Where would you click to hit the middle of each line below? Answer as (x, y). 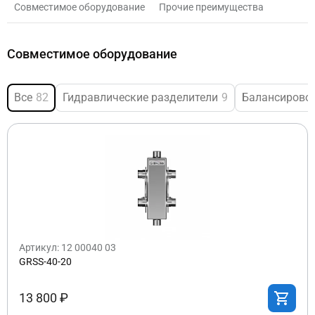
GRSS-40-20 (45, 262)
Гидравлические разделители (140, 97)
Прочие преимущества (211, 7)
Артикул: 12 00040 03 (67, 247)
